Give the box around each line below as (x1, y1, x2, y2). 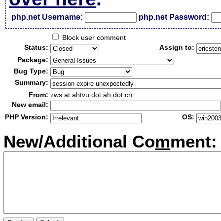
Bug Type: (14, 67, 49, 75)
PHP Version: (5, 113, 49, 121)
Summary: (15, 78, 49, 86)
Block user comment (60, 34, 126, 41)
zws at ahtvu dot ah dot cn (50, 91, 133, 99)
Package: (17, 56, 49, 64)
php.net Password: (139, 13, 210, 21)
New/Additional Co (3, 132, 155, 151)
